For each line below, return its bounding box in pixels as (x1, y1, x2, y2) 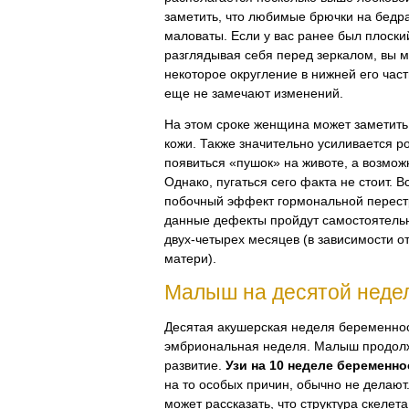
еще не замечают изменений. (164, 85, 343, 100)
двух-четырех (164, 231, 245, 246)
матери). (164, 250, 216, 266)
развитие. (164, 358, 225, 373)
